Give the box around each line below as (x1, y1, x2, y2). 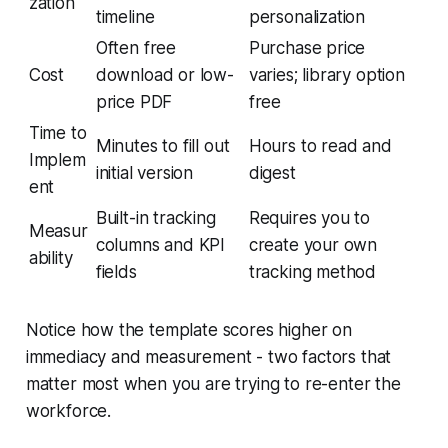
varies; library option (248, 64, 405, 85)
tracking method (248, 261, 377, 282)
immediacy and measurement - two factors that (25, 346, 392, 367)
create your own (248, 234, 378, 255)
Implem (28, 149, 86, 170)
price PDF (95, 91, 173, 112)
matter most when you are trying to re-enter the (25, 373, 401, 394)
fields (95, 261, 137, 282)
